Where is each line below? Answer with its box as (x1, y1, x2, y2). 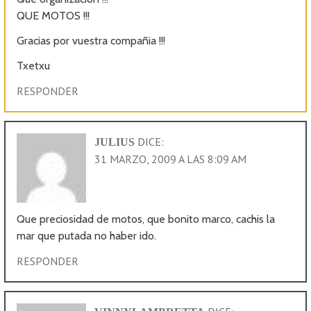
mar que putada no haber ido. (17, 228, 157, 242)
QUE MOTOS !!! (17, 8, 90, 22)
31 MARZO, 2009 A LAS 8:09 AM (94, 151, 247, 166)
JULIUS (94, 135, 135, 148)
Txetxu (17, 58, 51, 72)
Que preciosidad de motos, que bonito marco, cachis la (17, 212, 276, 226)
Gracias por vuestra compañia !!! (17, 33, 166, 47)
